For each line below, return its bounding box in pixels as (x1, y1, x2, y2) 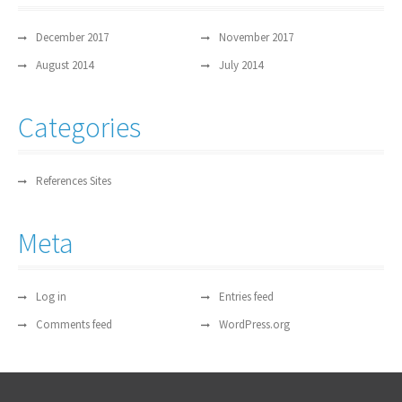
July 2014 (219, 57, 263, 74)
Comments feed (36, 317, 112, 333)
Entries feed (219, 289, 274, 305)
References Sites (36, 173, 111, 189)
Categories (18, 109, 141, 146)
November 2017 (219, 30, 293, 46)
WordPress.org (219, 317, 290, 333)
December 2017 (36, 30, 109, 46)
